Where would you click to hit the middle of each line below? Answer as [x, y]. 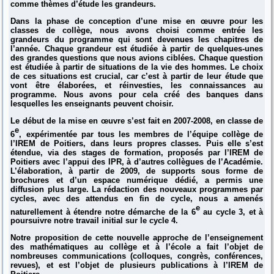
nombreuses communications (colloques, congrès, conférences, [137, 256]
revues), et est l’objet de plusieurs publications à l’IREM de [137, 265]
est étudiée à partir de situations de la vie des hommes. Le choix [137, 67]
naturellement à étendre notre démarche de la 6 [103, 212]
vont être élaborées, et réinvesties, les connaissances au [137, 86]
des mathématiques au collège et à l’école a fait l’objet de [137, 247]
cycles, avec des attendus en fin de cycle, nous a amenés [137, 198]
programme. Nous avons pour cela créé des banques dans [137, 95]
